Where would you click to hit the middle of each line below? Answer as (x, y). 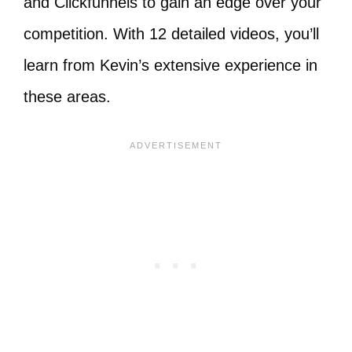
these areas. (67, 97)
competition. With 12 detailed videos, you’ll (171, 34)
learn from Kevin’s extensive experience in (170, 66)
